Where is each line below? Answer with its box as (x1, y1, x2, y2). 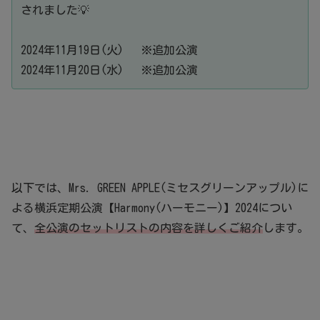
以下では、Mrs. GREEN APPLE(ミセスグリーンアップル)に (11, 182, 309, 194)
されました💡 (21, 4, 89, 16)
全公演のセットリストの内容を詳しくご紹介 (34, 222, 263, 234)
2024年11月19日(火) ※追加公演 (21, 44, 198, 56)
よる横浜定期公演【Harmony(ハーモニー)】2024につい (11, 202, 292, 214)
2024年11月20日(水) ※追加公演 (21, 64, 198, 76)
